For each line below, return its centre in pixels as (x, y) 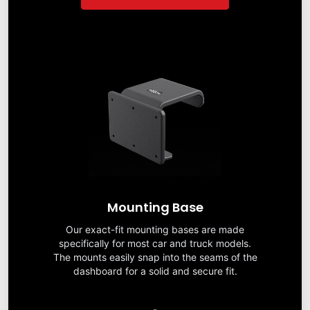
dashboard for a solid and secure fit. (155, 271)
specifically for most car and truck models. (155, 244)
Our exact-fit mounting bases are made (155, 230)
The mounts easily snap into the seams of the (155, 257)
